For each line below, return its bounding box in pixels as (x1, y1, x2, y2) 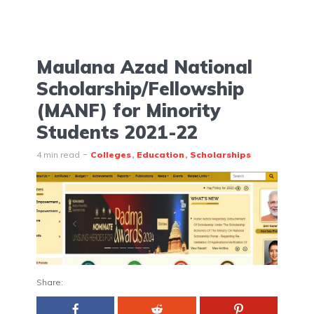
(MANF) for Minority (36, 99, 221, 122)
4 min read (36, 149, 80, 160)
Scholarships (190, 149, 251, 160)
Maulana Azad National (36, 55, 252, 78)
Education (137, 149, 184, 160)
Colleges (90, 149, 131, 160)
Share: (36, 276, 63, 287)
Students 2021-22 (36, 121, 198, 144)
